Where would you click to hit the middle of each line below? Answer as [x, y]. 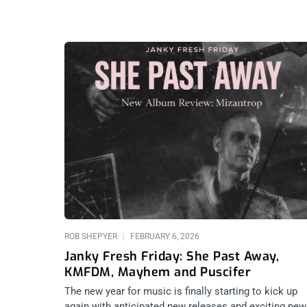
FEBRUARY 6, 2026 [164, 236]
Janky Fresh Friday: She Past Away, [172, 256]
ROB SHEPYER [92, 236]
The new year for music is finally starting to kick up [181, 291]
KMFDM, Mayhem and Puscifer [158, 272]
